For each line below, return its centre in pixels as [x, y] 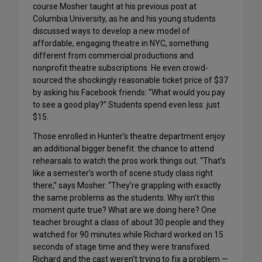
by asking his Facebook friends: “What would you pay [129, 93]
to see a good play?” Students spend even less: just [126, 105]
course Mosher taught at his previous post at [115, 7]
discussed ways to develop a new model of [111, 31]
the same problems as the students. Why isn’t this [124, 198]
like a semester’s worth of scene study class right [123, 173]
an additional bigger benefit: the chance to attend [123, 149]
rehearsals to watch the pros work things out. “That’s [129, 161]
